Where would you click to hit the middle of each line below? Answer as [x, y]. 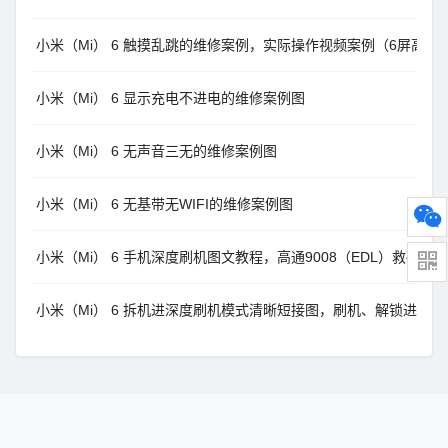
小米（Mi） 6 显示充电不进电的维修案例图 [170, 98]
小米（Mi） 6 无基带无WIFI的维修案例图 [164, 204]
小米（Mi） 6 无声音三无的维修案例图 [156, 151]
